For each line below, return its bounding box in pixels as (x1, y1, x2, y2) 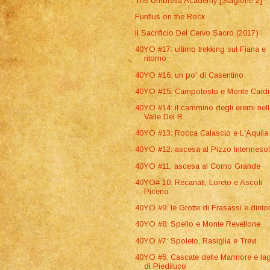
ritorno (144, 54, 167, 63)
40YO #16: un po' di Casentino (135, 70, 244, 80)
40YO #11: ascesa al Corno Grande (135, 161, 261, 171)
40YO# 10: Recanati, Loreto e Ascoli (135, 177, 263, 187)
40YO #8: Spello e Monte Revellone (135, 219, 261, 229)
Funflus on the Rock (135, 11, 206, 21)
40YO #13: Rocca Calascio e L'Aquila (135, 128, 269, 138)
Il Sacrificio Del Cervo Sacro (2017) (135, 28, 259, 38)
